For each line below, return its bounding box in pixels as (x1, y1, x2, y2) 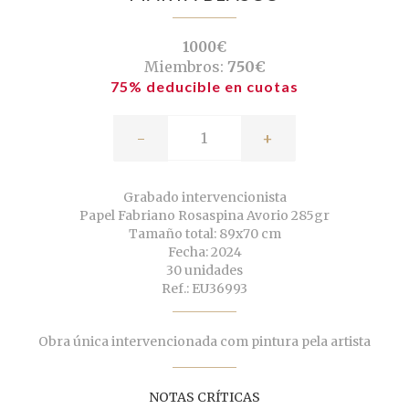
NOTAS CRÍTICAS (149, 389, 260, 406)
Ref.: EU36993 (162, 280, 247, 298)
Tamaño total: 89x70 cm (128, 225, 281, 243)
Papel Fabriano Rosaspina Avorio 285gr (79, 207, 330, 225)
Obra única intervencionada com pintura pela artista (38, 333, 371, 351)
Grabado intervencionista (122, 189, 287, 206)
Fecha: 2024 (167, 244, 242, 261)
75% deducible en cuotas (110, 78, 299, 96)
